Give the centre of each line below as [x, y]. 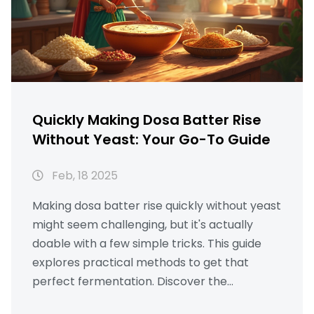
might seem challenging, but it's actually [143, 225]
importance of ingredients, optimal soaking [151, 301]
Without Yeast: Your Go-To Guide [151, 140]
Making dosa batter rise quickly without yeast [157, 206]
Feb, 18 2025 [83, 176]
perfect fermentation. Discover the [130, 282]
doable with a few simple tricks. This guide [147, 244]
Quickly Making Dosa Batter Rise [147, 120]
